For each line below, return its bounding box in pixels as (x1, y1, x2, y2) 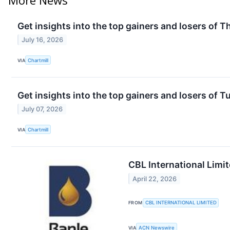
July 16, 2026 (22, 35, 64, 44)
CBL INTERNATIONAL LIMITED (145, 200, 217, 206)
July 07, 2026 (22, 105, 63, 113)
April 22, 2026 (132, 175, 177, 183)
